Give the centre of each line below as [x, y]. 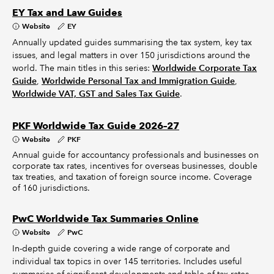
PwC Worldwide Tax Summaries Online [106, 219]
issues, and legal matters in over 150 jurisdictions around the [131, 55]
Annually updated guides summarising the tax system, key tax [132, 42]
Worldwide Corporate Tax [205, 68]
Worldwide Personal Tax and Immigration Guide [138, 81]
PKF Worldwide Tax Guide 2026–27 [96, 126]
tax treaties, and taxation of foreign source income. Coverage [132, 177]
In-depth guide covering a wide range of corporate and [121, 248]
